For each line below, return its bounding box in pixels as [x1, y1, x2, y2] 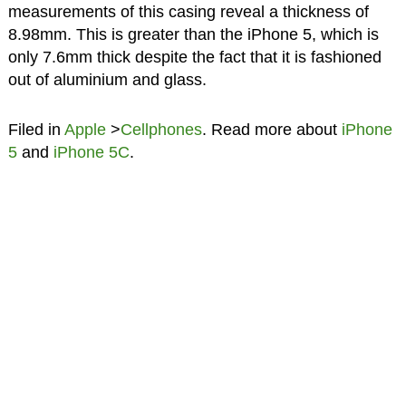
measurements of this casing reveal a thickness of [7, 2, 369, 21]
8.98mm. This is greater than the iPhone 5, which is [7, 24, 379, 43]
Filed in [7, 120, 64, 139]
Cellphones [120, 120, 202, 139]
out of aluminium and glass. [7, 70, 207, 89]
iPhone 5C [53, 142, 130, 161]
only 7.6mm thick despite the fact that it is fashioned [7, 47, 382, 66]
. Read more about [201, 120, 342, 139]
